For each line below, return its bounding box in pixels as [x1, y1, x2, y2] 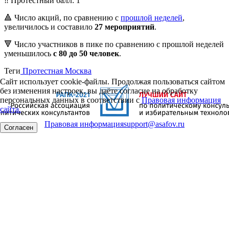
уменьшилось [4, 49, 53, 58]
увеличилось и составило [4, 22, 95, 31]
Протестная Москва [20, 66, 91, 75]
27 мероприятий [95, 22, 154, 31]
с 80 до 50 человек [53, 49, 119, 58]
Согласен [4, 124, 33, 131]
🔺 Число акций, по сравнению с [4, 13, 121, 22]
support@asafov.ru [124, 120, 185, 128]
